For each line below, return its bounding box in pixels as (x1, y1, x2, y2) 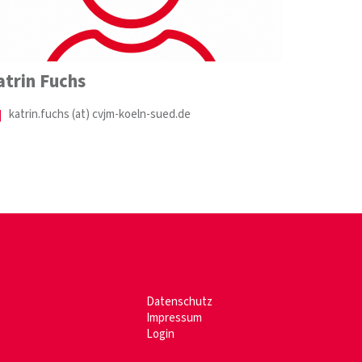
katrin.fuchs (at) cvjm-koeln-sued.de (9, 105, 192, 123)
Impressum (145, 309, 202, 326)
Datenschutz (145, 293, 213, 310)
